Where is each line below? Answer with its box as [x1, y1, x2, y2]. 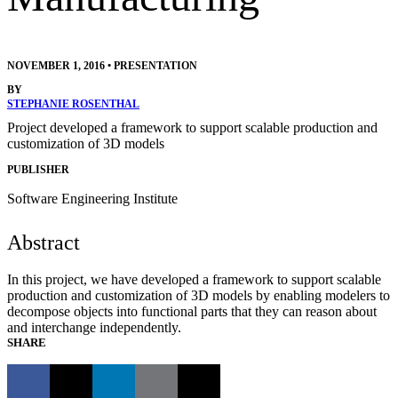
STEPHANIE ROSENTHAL [7, 98, 139, 111]
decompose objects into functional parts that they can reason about [7, 303, 377, 319]
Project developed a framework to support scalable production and [7, 120, 378, 136]
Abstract [7, 230, 80, 254]
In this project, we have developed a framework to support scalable [7, 271, 381, 287]
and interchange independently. [7, 319, 181, 335]
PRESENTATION [114, 60, 197, 73]
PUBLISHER [7, 163, 69, 176]
